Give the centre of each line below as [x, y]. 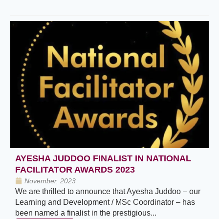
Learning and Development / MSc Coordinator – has [105, 202]
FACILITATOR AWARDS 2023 [75, 170]
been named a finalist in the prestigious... [86, 213]
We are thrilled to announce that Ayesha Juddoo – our [108, 192]
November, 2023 [50, 181]
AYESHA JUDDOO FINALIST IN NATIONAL [103, 159]
